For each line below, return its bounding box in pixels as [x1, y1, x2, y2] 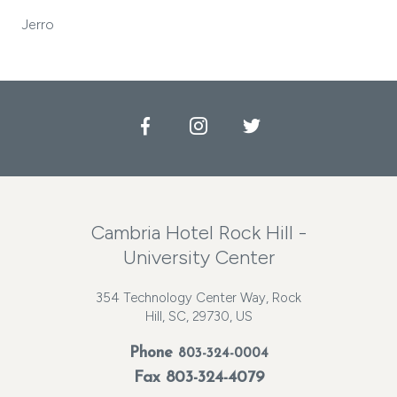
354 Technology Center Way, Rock [96, 290, 301, 306]
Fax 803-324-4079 [133, 370, 264, 386]
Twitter [260, 116, 318, 137]
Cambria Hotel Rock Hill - [90, 221, 307, 245]
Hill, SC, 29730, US [144, 308, 253, 324]
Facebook [153, 116, 232, 137]
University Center [122, 245, 275, 269]
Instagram [206, 116, 284, 137]
